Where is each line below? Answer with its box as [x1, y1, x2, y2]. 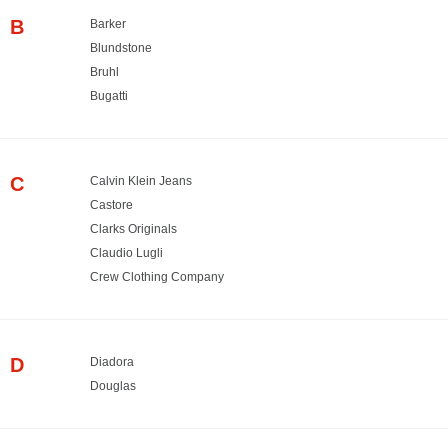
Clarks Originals [90, 221, 177, 236]
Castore [90, 197, 133, 212]
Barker [90, 16, 126, 31]
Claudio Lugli [90, 245, 163, 260]
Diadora [90, 354, 134, 369]
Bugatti [90, 88, 128, 103]
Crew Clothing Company [90, 269, 224, 284]
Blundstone [90, 40, 152, 55]
